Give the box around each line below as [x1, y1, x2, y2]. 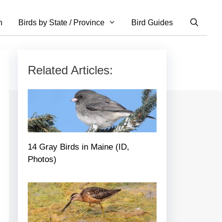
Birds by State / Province [18, 18, 105, 27]
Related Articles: [28, 63, 113, 77]
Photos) [28, 154, 56, 164]
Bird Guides [131, 18, 173, 27]
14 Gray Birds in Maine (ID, [28, 142, 129, 152]
